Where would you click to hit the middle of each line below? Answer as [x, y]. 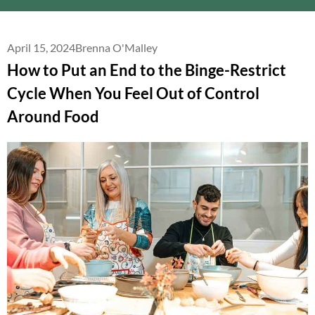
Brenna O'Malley [116, 47]
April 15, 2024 [41, 47]
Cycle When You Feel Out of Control [133, 93]
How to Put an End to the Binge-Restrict [147, 70]
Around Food [53, 116]
